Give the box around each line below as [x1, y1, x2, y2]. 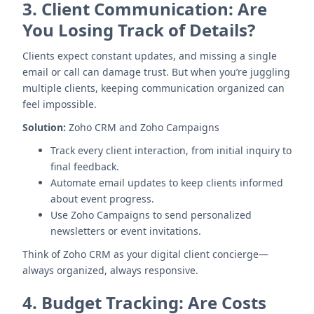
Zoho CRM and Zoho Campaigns [66, 121, 219, 134]
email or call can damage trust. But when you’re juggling [22, 65, 290, 78]
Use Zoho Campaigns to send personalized [50, 208, 252, 221]
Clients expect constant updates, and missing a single [22, 49, 277, 62]
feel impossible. [22, 97, 97, 111]
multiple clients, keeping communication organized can [22, 81, 285, 95]
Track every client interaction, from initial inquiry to [50, 144, 292, 157]
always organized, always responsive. [22, 264, 198, 277]
